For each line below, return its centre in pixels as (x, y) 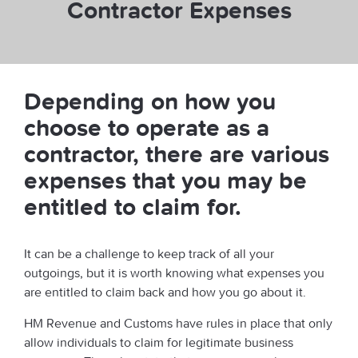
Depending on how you (150, 101)
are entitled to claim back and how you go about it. (165, 292)
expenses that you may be (165, 180)
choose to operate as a (147, 127)
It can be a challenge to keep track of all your (149, 253)
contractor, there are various (177, 154)
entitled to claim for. (133, 207)
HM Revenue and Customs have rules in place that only (178, 323)
